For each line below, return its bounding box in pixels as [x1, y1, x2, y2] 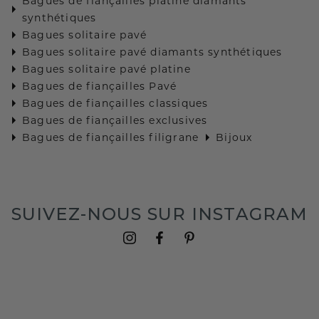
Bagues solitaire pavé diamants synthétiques [22, 45, 283, 58]
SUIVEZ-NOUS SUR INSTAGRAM [11, 203, 308, 224]
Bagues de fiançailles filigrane [22, 130, 199, 144]
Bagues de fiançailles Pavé [22, 79, 177, 93]
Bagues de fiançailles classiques [22, 96, 209, 110]
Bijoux [216, 130, 253, 144]
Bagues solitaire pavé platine [22, 62, 191, 75]
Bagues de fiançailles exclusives [22, 113, 208, 127]
